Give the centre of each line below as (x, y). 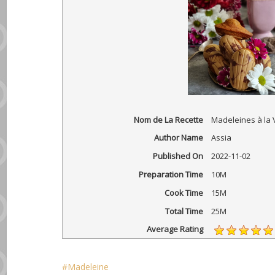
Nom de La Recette (168, 119)
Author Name (178, 138)
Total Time (184, 211)
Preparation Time (171, 174)
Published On (178, 156)
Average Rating (175, 229)
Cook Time (184, 192)
